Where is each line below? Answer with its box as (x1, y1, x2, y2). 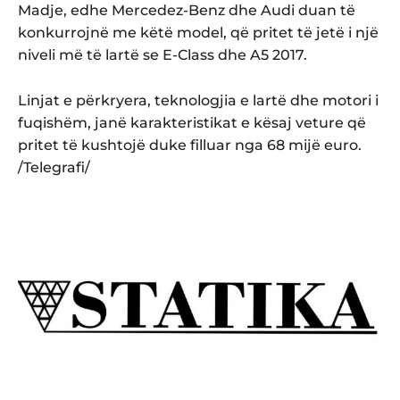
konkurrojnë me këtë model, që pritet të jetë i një (18, 23, 379, 41)
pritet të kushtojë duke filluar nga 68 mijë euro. (18, 136, 362, 154)
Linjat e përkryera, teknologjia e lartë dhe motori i (18, 91, 379, 109)
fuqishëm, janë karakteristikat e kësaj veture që (18, 113, 366, 131)
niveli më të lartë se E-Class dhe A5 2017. (18, 46, 307, 63)
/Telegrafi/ (18, 158, 90, 176)
